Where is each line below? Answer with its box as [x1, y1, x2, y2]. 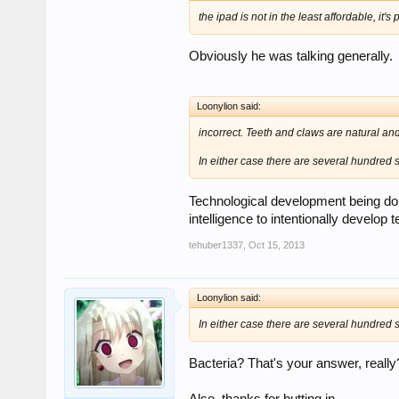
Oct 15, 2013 [248, 239, 305, 250]
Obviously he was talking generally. [189, 49, 393, 64]
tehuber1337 [189, 239, 243, 250]
